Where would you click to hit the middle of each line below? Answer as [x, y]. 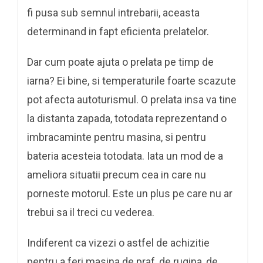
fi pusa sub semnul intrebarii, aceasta [113, 12]
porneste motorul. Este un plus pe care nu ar [130, 193]
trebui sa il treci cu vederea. [91, 212]
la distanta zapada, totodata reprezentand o [127, 118]
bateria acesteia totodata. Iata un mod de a [125, 156]
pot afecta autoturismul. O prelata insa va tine [132, 99]
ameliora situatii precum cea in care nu [117, 174]
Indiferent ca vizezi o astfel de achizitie [118, 242]
